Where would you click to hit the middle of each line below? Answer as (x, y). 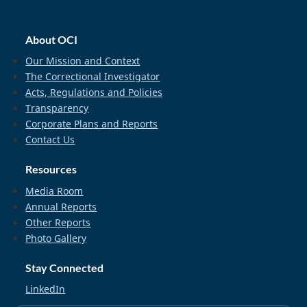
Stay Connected (65, 267)
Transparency (57, 108)
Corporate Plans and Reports (92, 124)
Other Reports (58, 222)
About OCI (52, 39)
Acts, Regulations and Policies (94, 93)
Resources (51, 169)
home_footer (67, 27)
